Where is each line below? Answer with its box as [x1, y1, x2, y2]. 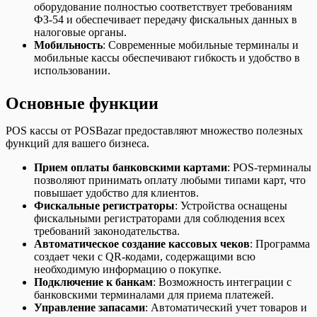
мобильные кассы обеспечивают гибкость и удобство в [34, 52, 300, 64]
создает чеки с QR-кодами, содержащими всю [34, 250, 255, 263]
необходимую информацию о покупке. [34, 263, 221, 275]
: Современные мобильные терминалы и [103, 39, 299, 51]
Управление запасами [34, 301, 145, 313]
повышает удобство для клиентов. [34, 187, 199, 199]
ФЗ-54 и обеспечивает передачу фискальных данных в [34, 13, 297, 25]
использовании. [34, 64, 110, 76]
